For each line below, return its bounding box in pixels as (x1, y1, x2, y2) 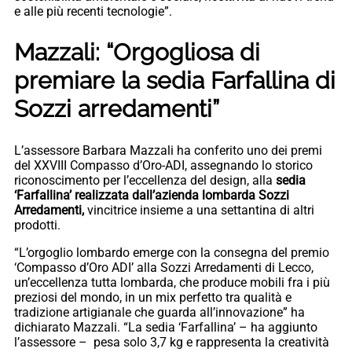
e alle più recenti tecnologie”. (14, 3, 172, 19)
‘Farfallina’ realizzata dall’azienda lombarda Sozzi (14, 187, 289, 203)
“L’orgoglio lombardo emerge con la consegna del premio (14, 244, 329, 260)
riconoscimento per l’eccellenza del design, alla (14, 172, 276, 188)
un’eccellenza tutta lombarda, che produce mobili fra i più (14, 274, 330, 290)
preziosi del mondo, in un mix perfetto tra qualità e (14, 289, 291, 305)
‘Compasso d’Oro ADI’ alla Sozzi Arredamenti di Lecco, (14, 259, 313, 275)
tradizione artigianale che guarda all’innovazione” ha (14, 304, 305, 320)
